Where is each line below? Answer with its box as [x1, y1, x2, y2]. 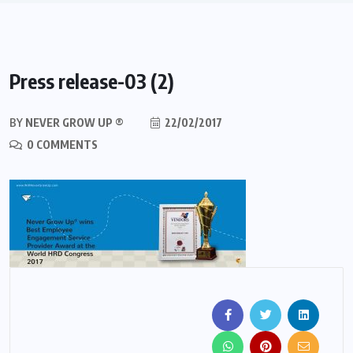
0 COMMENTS [24, 138, 98, 152]
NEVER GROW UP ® [23, 116, 124, 130]
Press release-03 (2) [9, 69, 174, 95]
